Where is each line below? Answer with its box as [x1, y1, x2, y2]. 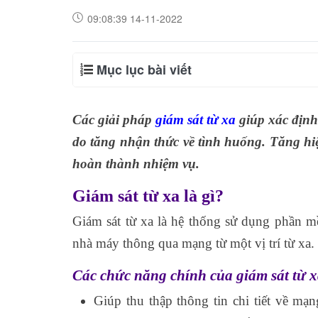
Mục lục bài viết [97, 60, 192, 79]
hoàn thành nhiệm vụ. [72, 156, 199, 171]
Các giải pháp [72, 112, 156, 127]
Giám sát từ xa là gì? [72, 187, 224, 205]
